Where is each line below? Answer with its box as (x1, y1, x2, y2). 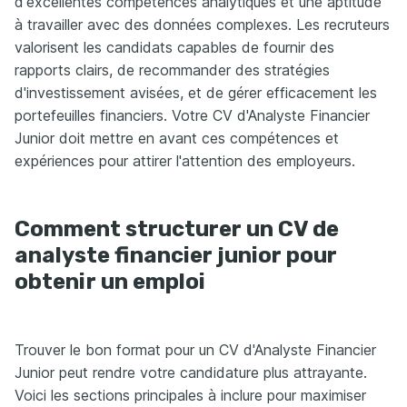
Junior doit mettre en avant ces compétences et (15, 128, 339, 147)
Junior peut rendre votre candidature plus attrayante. (15, 362, 367, 382)
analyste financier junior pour (15, 242, 337, 268)
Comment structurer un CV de (15, 215, 339, 242)
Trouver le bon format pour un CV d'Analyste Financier (15, 340, 376, 359)
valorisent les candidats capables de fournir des (15, 37, 334, 56)
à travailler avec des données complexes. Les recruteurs (15, 15, 390, 34)
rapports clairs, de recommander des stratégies (15, 60, 330, 79)
